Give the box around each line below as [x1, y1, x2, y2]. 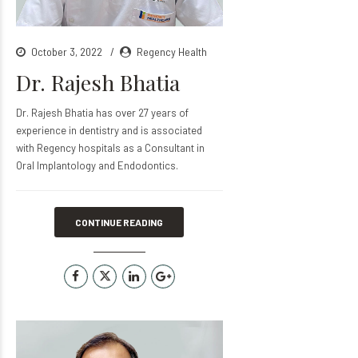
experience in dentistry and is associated [16, 123, 202, 137]
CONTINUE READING [75, 216, 164, 228]
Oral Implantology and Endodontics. [16, 158, 178, 172]
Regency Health [137, 44, 207, 58]
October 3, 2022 [31, 44, 105, 58]
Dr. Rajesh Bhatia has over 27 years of [16, 105, 189, 119]
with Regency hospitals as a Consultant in [16, 141, 205, 154]
